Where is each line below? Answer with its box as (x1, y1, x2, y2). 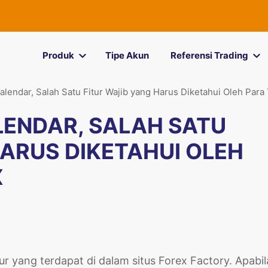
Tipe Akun (105, 50, 149, 61)
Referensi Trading (170, 50, 248, 61)
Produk (42, 50, 74, 61)
